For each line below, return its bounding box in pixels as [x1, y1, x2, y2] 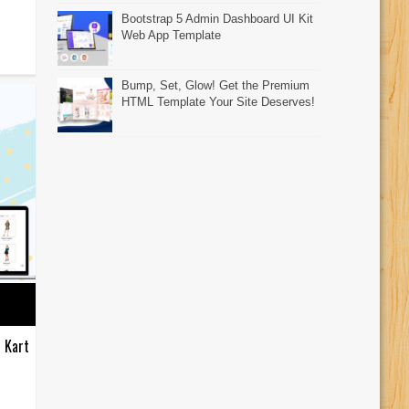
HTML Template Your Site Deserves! [121, 94, 316, 109]
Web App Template [121, 27, 222, 42]
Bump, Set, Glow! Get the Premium [121, 78, 310, 92]
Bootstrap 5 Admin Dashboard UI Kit [121, 11, 314, 26]
